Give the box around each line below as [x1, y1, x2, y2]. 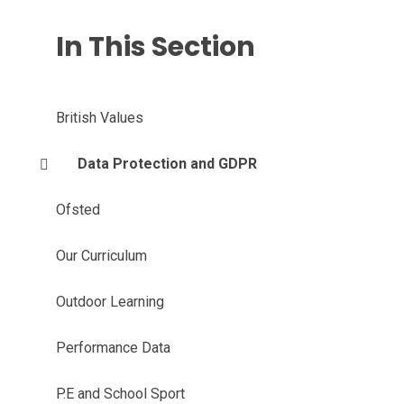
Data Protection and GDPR [77, 155, 257, 172]
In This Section [55, 28, 255, 66]
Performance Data [55, 339, 170, 356]
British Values [55, 109, 143, 126]
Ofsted [55, 201, 100, 218]
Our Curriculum [55, 247, 147, 264]
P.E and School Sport [55, 385, 185, 402]
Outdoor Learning [55, 293, 164, 310]
